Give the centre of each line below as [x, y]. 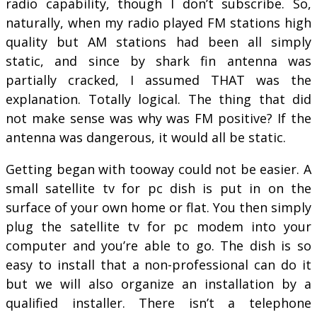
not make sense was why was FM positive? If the [158, 118]
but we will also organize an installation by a [158, 283]
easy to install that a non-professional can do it [158, 264]
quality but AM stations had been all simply [158, 41]
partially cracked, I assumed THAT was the [158, 80]
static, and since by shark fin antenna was [158, 60]
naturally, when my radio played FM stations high [158, 22]
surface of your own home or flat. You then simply [158, 207]
